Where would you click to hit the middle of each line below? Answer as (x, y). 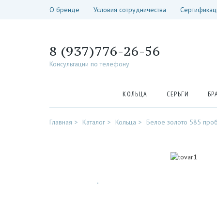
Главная (61, 122)
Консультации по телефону (89, 64)
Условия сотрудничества (130, 10)
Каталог (94, 122)
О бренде (64, 10)
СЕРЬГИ (178, 94)
